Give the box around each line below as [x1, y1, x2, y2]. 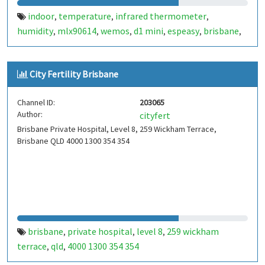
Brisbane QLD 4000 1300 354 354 [17, 135, 130, 146]
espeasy [167, 25, 199, 37]
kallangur [17, 40, 56, 51]
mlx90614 [57, 25, 96, 37]
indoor [28, 10, 54, 22]
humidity [17, 25, 53, 37]
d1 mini [134, 25, 163, 37]
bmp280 [192, 40, 225, 51]
